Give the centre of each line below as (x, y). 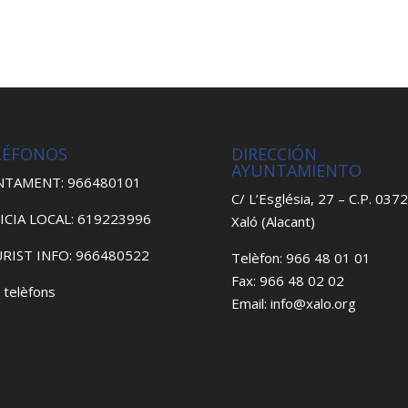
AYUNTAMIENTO (296, 171)
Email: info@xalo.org (293, 304)
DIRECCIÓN (274, 154)
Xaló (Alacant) (273, 222)
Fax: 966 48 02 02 (287, 281)
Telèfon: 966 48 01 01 (301, 258)
